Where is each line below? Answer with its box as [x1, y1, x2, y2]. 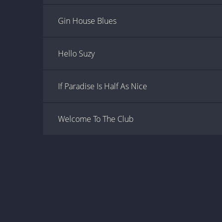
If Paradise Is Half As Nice [58, 81, 147, 92]
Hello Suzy [58, 48, 95, 59]
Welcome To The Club [58, 113, 134, 124]
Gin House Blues [58, 15, 116, 26]
